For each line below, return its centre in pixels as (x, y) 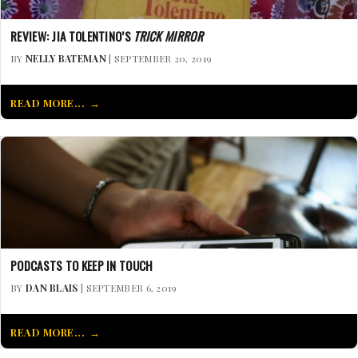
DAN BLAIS (52, 287)
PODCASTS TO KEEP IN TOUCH (82, 265)
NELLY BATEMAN (66, 58)
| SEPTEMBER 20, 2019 (159, 58)
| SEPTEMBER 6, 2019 (127, 287)
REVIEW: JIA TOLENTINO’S (72, 36)
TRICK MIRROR (168, 36)
